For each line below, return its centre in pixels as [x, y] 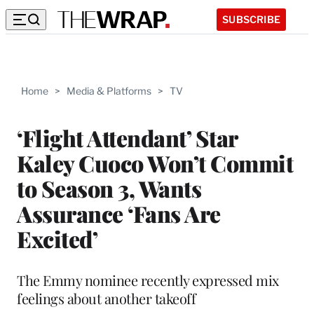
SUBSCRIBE [251, 19]
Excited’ [57, 238]
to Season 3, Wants [109, 188]
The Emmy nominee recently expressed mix [148, 280]
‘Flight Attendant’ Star [127, 137]
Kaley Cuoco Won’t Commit [155, 163]
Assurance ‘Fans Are [119, 213]
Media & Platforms [109, 91]
